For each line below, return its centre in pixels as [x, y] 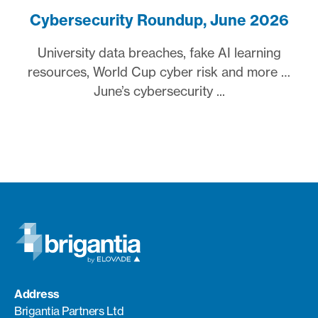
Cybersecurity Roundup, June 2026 [159, 20]
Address [37, 294]
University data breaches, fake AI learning [159, 52]
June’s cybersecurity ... [159, 91]
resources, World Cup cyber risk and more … [159, 71]
